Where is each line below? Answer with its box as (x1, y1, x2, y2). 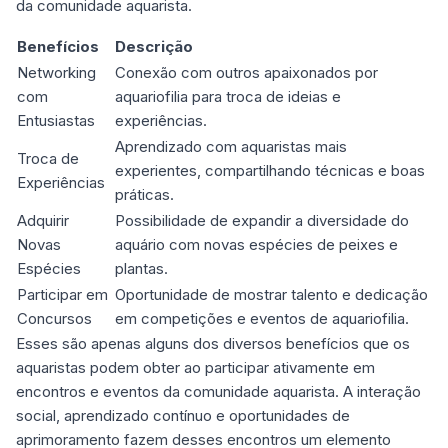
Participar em (17, 285, 108, 304)
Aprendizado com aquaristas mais (115, 137, 347, 156)
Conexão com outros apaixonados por (115, 63, 378, 82)
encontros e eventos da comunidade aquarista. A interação (16, 382, 421, 401)
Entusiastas (17, 111, 95, 130)
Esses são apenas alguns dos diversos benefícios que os (16, 334, 410, 353)
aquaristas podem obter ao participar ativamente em (16, 358, 375, 377)
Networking (17, 63, 96, 82)
